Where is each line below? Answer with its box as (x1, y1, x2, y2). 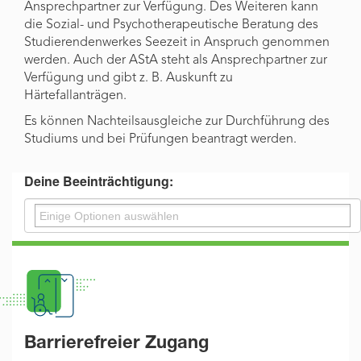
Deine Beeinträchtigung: (24, 172, 173, 191)
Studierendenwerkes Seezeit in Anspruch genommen (24, 36, 330, 50)
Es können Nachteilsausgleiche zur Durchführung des (24, 115, 330, 129)
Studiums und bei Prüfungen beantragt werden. (24, 133, 297, 147)
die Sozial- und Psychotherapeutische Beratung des (24, 19, 318, 32)
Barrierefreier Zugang (24, 335, 209, 354)
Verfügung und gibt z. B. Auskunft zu (24, 72, 233, 85)
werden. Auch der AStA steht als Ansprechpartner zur (24, 54, 327, 68)
